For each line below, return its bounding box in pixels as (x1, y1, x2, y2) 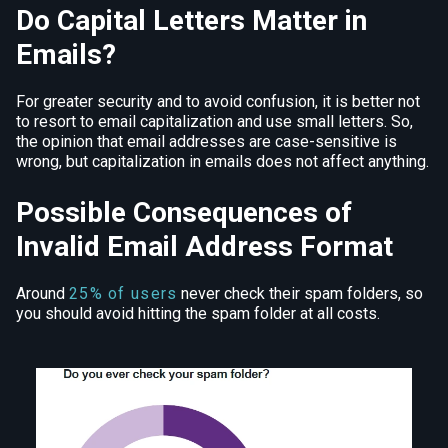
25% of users (69, 284, 178, 303)
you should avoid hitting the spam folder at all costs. (16, 304, 380, 323)
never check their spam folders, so (177, 284, 424, 303)
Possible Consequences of (16, 196, 352, 229)
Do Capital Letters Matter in (16, 4, 367, 37)
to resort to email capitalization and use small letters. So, (16, 112, 413, 131)
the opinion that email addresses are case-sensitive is (16, 132, 397, 151)
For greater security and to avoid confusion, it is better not (16, 92, 420, 111)
